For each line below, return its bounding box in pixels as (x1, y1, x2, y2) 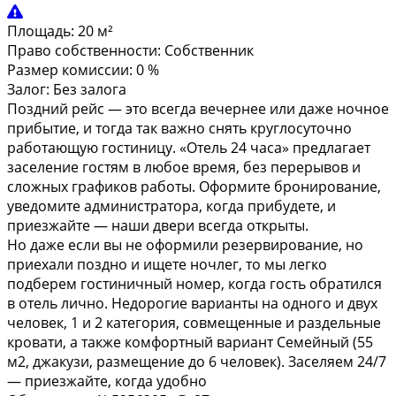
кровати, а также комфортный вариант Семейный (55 (7, 331, 373, 352)
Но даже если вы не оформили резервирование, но (7, 234, 363, 255)
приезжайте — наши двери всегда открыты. (7, 215, 308, 235)
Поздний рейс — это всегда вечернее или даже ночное (7, 98, 389, 118)
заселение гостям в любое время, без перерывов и (7, 156, 361, 177)
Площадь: (7, 20, 74, 41)
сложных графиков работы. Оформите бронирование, (7, 176, 381, 196)
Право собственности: (7, 40, 161, 60)
